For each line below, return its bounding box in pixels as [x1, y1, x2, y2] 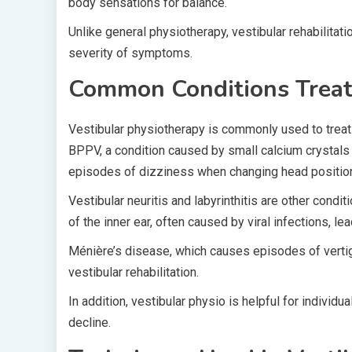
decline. [68, 315, 111, 330]
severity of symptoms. [68, 46, 192, 60]
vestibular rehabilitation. [68, 265, 199, 280]
